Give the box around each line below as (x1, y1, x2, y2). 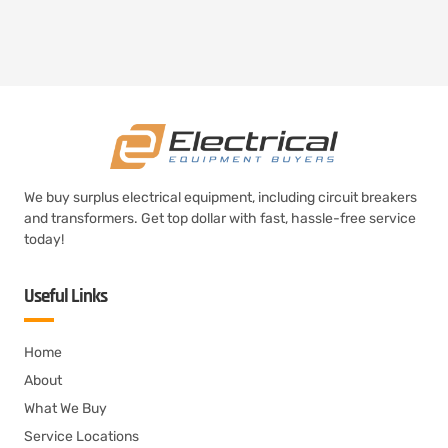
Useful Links (24, 284, 107, 309)
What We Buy (24, 400, 107, 417)
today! (24, 231, 64, 248)
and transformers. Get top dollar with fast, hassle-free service (24, 210, 416, 227)
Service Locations (24, 428, 139, 445)
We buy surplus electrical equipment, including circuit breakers (24, 189, 417, 206)
